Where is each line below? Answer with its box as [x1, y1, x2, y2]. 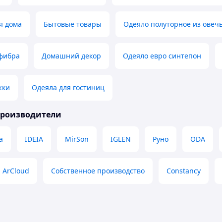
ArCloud [2, 166, 29, 176]
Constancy [166, 166, 201, 176]
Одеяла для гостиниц [32, 83, 105, 93]
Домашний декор [42, 51, 101, 61]
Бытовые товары [44, 19, 102, 29]
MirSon [65, 134, 89, 144]
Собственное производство [51, 166, 145, 176]
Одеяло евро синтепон [123, 51, 201, 61]
